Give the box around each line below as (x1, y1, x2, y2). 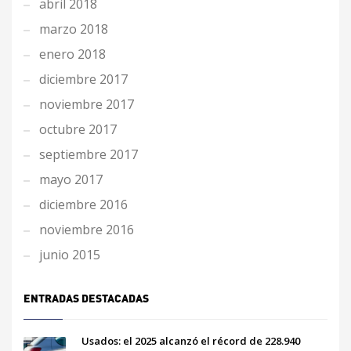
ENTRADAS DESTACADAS (24, 291, 149, 305)
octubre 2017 (39, 121, 117, 138)
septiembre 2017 (39, 146, 138, 163)
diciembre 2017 (39, 71, 128, 88)
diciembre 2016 (39, 196, 128, 213)
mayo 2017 (39, 171, 103, 188)
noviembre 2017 (39, 96, 134, 113)
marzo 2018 (39, 20, 108, 38)
